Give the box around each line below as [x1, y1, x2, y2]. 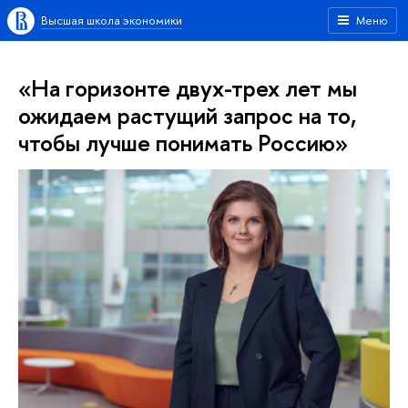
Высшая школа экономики [41, 12, 182, 28]
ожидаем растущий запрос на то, [18, 99, 356, 131]
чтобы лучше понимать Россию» [18, 127, 348, 158]
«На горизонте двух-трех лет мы [18, 72, 357, 104]
